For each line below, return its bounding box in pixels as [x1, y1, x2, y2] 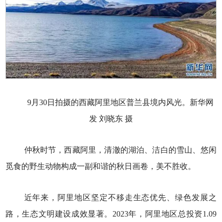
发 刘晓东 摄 [89, 114, 133, 123]
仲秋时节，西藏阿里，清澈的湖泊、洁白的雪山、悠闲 [24, 146, 217, 155]
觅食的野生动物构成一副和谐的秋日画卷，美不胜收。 [5, 162, 196, 171]
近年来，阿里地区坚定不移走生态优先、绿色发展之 [24, 193, 217, 202]
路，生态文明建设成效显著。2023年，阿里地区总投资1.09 [5, 210, 217, 219]
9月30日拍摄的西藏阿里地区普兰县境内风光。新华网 [27, 98, 214, 107]
